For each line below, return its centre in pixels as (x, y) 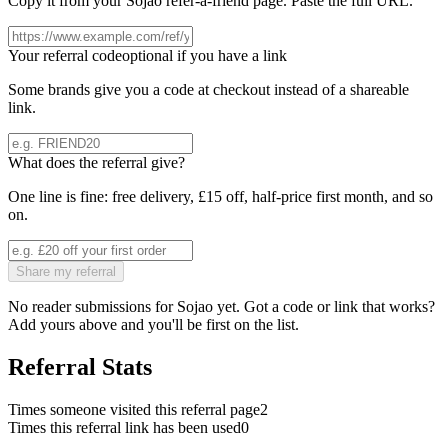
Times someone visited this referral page (134, 409)
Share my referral (66, 272)
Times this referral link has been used (124, 427)
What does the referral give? (96, 163)
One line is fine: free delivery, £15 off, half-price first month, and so (220, 197)
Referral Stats (80, 366)
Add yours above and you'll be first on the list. (153, 325)
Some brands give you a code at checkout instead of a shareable (208, 90)
